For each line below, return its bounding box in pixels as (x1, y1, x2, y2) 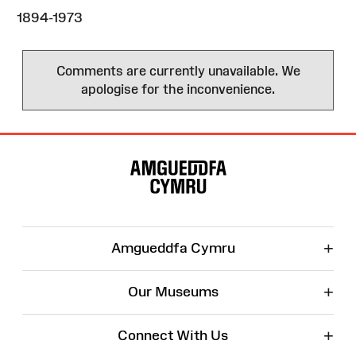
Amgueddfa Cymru (110, 239, 235, 256)
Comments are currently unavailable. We (56, 63, 300, 78)
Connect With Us (118, 327, 228, 343)
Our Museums (127, 283, 219, 300)
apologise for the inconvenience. (81, 81, 275, 96)
